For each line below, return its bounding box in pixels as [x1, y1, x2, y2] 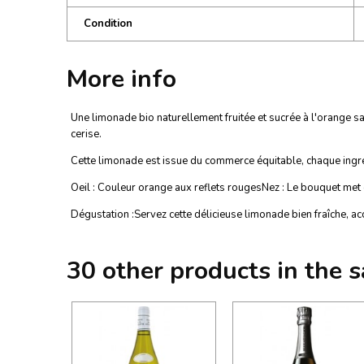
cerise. [71, 127, 102, 141]
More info [67, 63, 176, 96]
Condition [84, 16, 132, 31]
